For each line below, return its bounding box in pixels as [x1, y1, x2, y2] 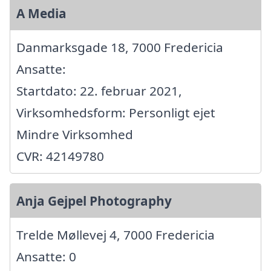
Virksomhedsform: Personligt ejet [16, 103, 215, 121]
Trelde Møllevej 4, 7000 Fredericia [16, 226, 215, 243]
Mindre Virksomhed [16, 125, 133, 143]
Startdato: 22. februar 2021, [16, 82, 182, 99]
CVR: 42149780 [16, 147, 104, 165]
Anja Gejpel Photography [16, 192, 172, 209]
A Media [16, 4, 67, 22]
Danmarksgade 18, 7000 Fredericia [16, 38, 223, 56]
